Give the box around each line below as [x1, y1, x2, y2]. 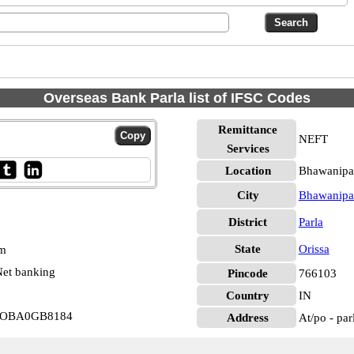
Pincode [228, 267, 269, 280]
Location [224, 164, 271, 177]
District [228, 216, 268, 228]
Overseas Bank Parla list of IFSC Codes [43, 90, 311, 106]
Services [226, 142, 269, 155]
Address [227, 311, 269, 324]
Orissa [298, 243, 330, 255]
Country [226, 289, 270, 302]
